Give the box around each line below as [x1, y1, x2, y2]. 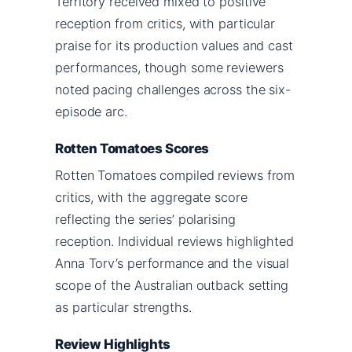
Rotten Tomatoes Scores [55, 140, 209, 156]
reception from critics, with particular [55, 15, 276, 31]
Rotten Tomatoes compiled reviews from [55, 167, 295, 183]
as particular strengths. [55, 299, 192, 315]
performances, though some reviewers [55, 59, 284, 75]
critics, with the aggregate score [55, 189, 247, 205]
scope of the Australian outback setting [55, 277, 289, 293]
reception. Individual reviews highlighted [55, 233, 294, 249]
